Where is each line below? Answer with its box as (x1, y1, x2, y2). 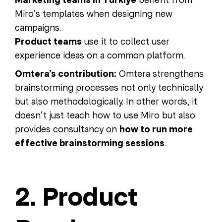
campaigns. (15, 22, 61, 34)
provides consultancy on (15, 123, 119, 135)
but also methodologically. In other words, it (15, 96, 197, 108)
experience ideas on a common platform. (15, 50, 185, 61)
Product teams (15, 36, 82, 48)
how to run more (119, 123, 193, 136)
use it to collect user (82, 36, 169, 48)
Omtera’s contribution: (15, 68, 116, 80)
